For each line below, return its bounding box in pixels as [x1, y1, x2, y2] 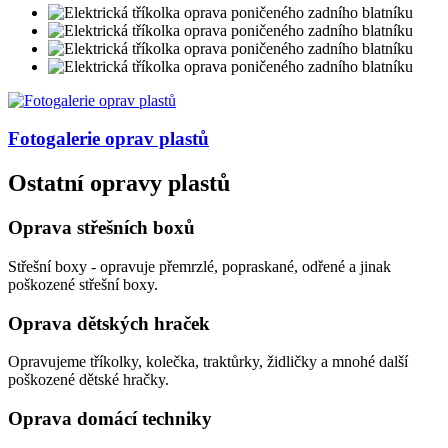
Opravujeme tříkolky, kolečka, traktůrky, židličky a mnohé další [8, 353, 408, 371]
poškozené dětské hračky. [8, 371, 169, 389]
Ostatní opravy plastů [8, 170, 230, 197]
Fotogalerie [8, 128, 100, 150]
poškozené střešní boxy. [8, 275, 158, 293]
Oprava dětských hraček [8, 312, 210, 334]
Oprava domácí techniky [8, 408, 212, 430]
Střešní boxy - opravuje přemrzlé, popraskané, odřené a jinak [8, 257, 391, 275]
